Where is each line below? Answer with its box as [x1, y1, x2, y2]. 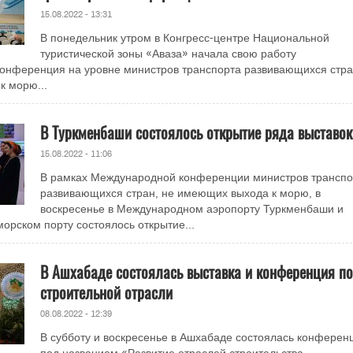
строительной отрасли [39, 281, 173, 304]
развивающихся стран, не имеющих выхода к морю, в [39, 188, 321, 199]
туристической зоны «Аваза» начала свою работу [39, 48, 296, 60]
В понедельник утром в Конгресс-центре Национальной [39, 32, 329, 44]
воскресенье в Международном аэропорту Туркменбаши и [39, 203, 344, 215]
